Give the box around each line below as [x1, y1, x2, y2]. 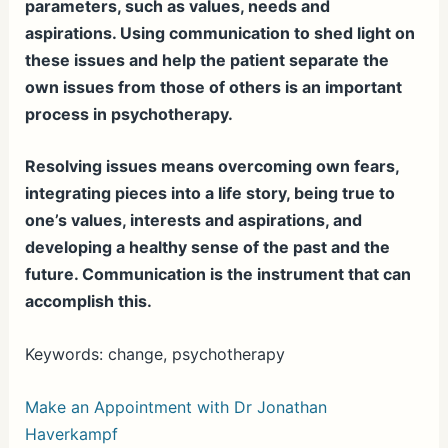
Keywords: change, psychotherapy [24, 344, 285, 364]
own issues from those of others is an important [24, 76, 402, 97]
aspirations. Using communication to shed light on [24, 22, 415, 43]
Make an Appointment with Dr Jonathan [24, 396, 327, 417]
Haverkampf [24, 423, 118, 444]
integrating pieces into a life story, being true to [24, 183, 395, 204]
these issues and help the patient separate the [24, 49, 389, 70]
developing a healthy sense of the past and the [24, 237, 390, 258]
